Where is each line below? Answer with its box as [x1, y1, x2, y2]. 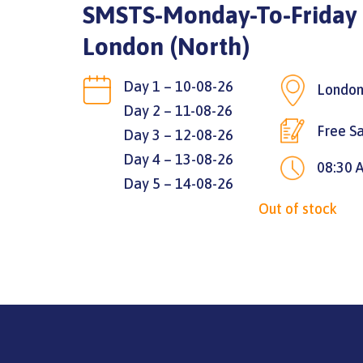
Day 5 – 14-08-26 [123, 174, 233, 192]
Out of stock [258, 199, 337, 217]
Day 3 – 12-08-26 [123, 126, 233, 143]
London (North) [83, 32, 250, 60]
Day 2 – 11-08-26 [123, 101, 233, 119]
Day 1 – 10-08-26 [123, 77, 233, 95]
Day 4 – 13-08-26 [123, 150, 233, 168]
